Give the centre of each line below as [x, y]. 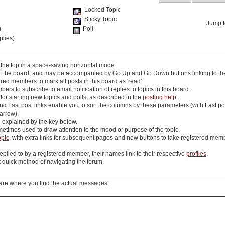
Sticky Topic [99, 19]
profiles [196, 154]
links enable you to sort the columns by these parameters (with [119, 106]
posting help [159, 98]
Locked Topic [101, 10]
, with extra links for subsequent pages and [68, 138]
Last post [20, 106]
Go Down [156, 74]
